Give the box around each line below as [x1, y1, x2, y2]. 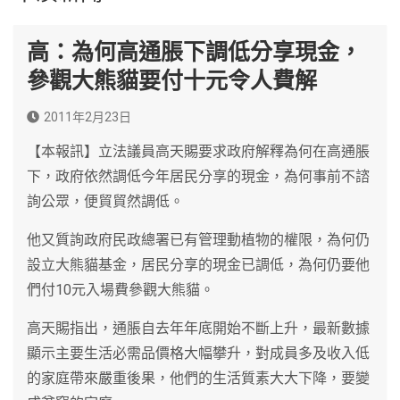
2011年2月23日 [44, 109, 131, 124]
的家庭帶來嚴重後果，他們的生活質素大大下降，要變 [27, 369, 370, 387]
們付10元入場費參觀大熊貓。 [27, 280, 214, 298]
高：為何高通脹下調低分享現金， [27, 38, 362, 65]
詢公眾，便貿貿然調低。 [27, 192, 184, 210]
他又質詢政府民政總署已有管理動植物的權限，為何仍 [27, 230, 370, 248]
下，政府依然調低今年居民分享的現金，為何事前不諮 [27, 167, 370, 185]
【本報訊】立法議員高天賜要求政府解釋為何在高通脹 [27, 142, 370, 160]
